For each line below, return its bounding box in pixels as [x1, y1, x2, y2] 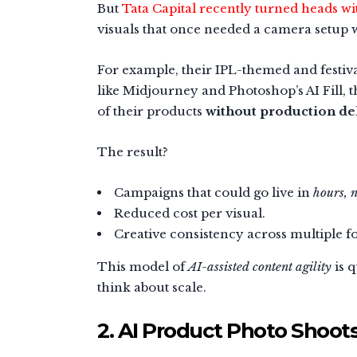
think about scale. [97, 279, 206, 295]
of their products [97, 103, 206, 119]
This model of [97, 258, 188, 274]
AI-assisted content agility [188, 258, 331, 274]
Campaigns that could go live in [114, 184, 313, 200]
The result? [97, 143, 168, 159]
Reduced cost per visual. [114, 205, 265, 221]
